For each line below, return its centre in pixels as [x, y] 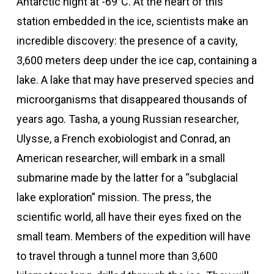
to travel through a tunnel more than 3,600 [117, 256]
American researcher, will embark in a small [120, 158]
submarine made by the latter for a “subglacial [127, 178]
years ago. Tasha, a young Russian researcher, [127, 119]
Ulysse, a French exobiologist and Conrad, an [123, 139]
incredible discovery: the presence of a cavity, [127, 41]
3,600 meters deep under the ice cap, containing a [136, 60]
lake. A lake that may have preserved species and [135, 80]
